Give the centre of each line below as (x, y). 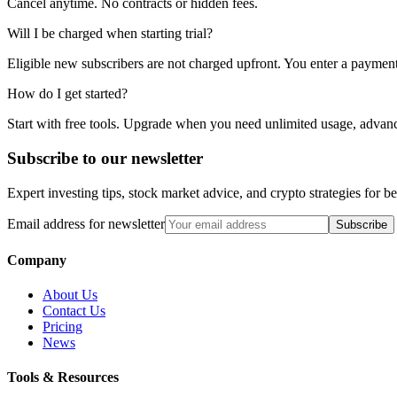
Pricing (62, 327)
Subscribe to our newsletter (105, 158)
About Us (70, 295)
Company (37, 260)
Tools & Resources (63, 378)
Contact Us (74, 311)
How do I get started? (67, 94)
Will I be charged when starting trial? (110, 34)
